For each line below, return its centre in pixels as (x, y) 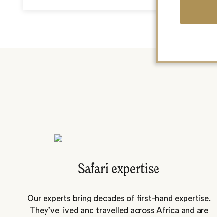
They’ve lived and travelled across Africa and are (119, 210)
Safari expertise (119, 170)
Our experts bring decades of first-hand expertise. (119, 198)
